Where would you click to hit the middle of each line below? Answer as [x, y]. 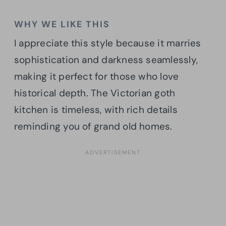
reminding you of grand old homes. [95, 126]
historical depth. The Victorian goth [95, 93]
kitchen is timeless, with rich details [96, 109]
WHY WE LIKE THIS [62, 24]
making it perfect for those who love [97, 76]
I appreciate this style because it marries [108, 43]
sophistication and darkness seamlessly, [106, 60]
